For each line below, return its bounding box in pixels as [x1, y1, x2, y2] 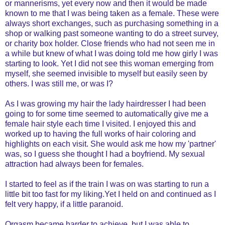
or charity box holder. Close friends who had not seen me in [5, 39, 215, 48]
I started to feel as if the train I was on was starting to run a [5, 179, 209, 188]
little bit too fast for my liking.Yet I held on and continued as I [5, 189, 216, 198]
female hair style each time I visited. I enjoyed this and [5, 119, 196, 128]
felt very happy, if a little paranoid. [5, 199, 123, 208]
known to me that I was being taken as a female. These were [5, 9, 219, 18]
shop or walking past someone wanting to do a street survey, [5, 29, 218, 38]
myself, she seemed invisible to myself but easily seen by [5, 69, 207, 78]
